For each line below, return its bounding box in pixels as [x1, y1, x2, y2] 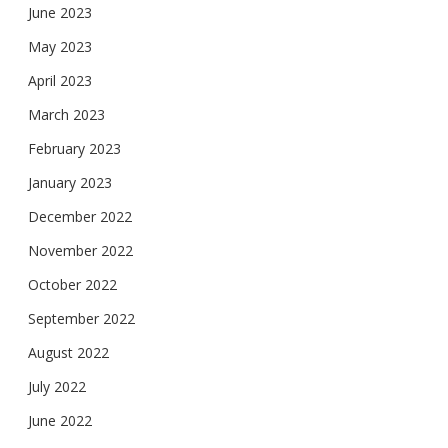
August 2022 [28, 343, 109, 362]
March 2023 [28, 105, 105, 124]
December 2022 [28, 207, 132, 226]
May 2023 [28, 37, 92, 56]
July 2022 [28, 377, 86, 396]
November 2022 [28, 241, 133, 260]
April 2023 [28, 71, 92, 90]
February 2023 [28, 139, 121, 158]
